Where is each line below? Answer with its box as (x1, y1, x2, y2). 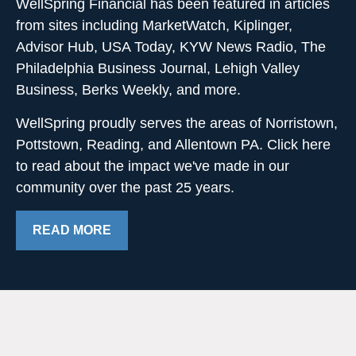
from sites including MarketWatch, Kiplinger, (16, 17, 292, 34)
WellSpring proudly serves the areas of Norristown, (16, 115, 338, 132)
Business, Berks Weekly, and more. (16, 82, 241, 99)
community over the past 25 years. (16, 180, 234, 196)
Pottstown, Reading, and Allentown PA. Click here (16, 137, 331, 153)
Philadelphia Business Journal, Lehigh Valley (16, 60, 300, 77)
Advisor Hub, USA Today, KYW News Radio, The (16, 39, 326, 56)
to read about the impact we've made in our (16, 158, 289, 175)
